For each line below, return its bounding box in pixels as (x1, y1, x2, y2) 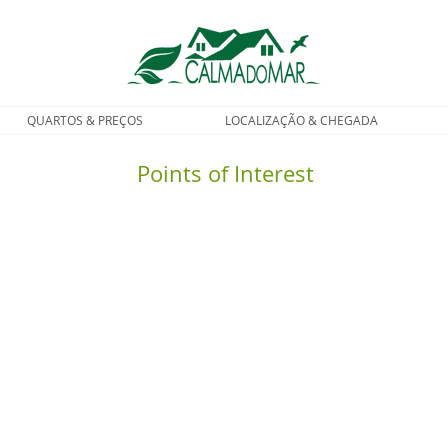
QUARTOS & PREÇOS (27, 112, 143, 128)
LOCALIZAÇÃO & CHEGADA (225, 112, 378, 128)
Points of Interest (136, 159, 314, 188)
